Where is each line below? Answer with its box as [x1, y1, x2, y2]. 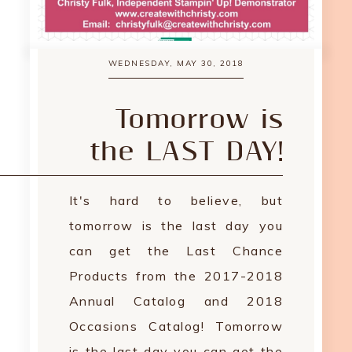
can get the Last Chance [68, 243, 284, 258]
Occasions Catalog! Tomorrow [68, 318, 284, 334]
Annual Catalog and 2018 [68, 293, 284, 309]
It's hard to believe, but [68, 192, 284, 208]
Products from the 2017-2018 [68, 268, 284, 284]
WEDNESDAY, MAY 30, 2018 [108, 58, 244, 68]
